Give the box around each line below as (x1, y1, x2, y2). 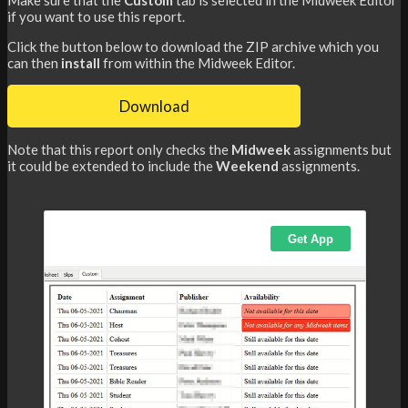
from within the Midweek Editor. (103, 54, 295, 71)
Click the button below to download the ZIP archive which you (7, 37, 379, 55)
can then (7, 54, 61, 71)
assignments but (293, 141, 392, 158)
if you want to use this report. (7, 7, 185, 25)
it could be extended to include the (7, 158, 216, 175)
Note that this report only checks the (7, 141, 231, 158)
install (61, 54, 103, 71)
